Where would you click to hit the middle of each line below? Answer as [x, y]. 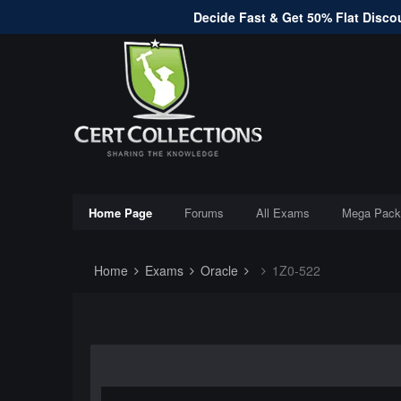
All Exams [282, 213]
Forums [204, 213]
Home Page [120, 213]
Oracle [217, 270]
